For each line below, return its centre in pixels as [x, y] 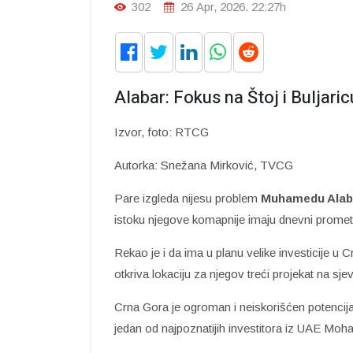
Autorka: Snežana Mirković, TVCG [205, 165]
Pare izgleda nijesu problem [188, 198]
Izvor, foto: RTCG [162, 132]
